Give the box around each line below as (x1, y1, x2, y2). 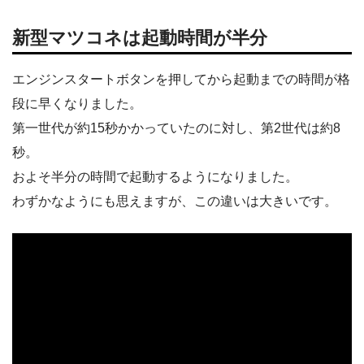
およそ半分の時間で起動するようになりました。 (12, 169, 298, 184)
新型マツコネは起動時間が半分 (12, 28, 267, 49)
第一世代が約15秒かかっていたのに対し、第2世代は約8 (12, 120, 340, 135)
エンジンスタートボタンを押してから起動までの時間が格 (12, 71, 350, 86)
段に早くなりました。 (12, 96, 142, 110)
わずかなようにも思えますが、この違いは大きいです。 (12, 193, 337, 208)
